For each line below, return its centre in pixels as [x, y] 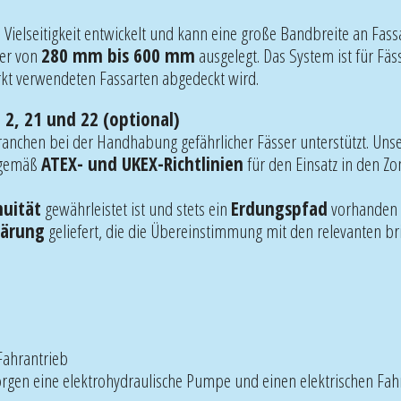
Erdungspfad [279, 208]
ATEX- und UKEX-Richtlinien [142, 163]
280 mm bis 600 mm [118, 55]
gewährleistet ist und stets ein [136, 208]
